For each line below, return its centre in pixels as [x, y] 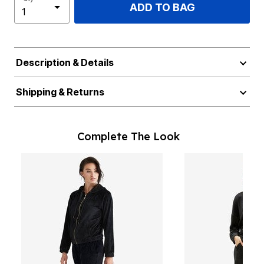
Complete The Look [128, 136]
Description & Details [65, 62]
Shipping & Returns [60, 92]
